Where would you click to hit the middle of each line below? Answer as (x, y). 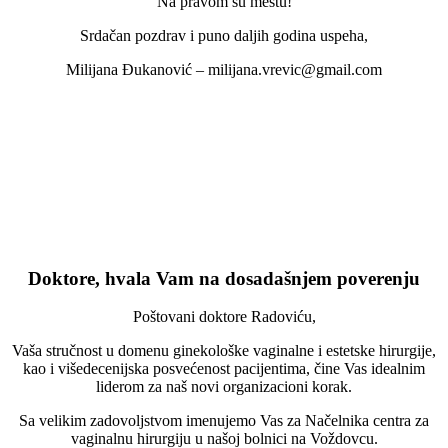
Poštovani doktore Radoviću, (224, 317)
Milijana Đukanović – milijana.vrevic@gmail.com (224, 69)
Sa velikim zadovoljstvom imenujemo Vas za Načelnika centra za (224, 421)
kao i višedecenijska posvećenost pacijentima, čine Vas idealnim (224, 369)
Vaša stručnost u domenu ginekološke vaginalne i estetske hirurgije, (224, 351)
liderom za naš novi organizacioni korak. (224, 387)
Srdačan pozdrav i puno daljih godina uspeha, (224, 35)
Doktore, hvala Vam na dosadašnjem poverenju (224, 278)
